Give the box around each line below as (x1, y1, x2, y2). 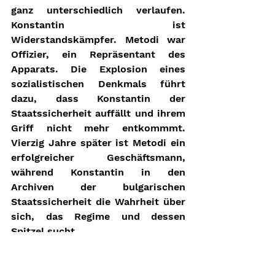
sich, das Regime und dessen (11, 211, 185, 223)
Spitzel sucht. (11, 225, 78, 238)
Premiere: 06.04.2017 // (11, 255, 185, 267)
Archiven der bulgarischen (11, 181, 185, 193)
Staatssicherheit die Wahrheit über (11, 196, 185, 208)
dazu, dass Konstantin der (11, 93, 185, 105)
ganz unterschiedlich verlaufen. (11, 4, 185, 17)
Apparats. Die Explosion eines (11, 63, 185, 76)
